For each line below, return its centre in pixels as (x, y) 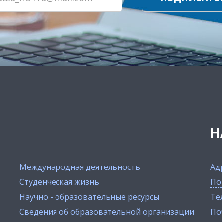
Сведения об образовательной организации (107, 211)
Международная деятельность (80, 167)
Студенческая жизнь (59, 182)
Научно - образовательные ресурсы (89, 196)
